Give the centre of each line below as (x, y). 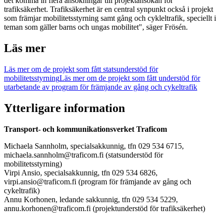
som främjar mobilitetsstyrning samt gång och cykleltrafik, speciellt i (110, 18)
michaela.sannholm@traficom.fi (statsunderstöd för (83, 155)
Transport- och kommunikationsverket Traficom (85, 129)
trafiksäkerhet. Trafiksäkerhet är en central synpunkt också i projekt (109, 9)
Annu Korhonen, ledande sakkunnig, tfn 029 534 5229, (91, 199)
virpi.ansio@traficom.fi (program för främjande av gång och (98, 181)
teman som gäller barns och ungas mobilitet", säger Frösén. (96, 27)
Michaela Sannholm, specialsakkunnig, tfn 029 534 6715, (94, 146)
